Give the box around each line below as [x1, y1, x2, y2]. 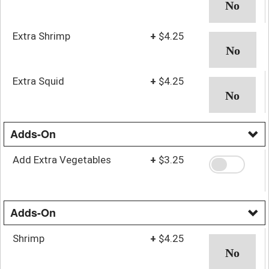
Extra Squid [13, 74, 64, 87]
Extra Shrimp [13, 29, 70, 42]
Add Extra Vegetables [13, 153, 111, 166]
